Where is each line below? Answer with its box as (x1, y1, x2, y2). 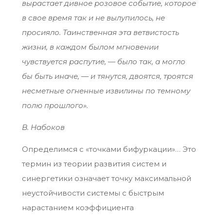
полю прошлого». (21, 101, 88, 110)
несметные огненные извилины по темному (21, 86, 190, 96)
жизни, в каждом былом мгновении (21, 42, 159, 52)
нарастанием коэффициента (21, 203, 134, 213)
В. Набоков (21, 123, 65, 132)
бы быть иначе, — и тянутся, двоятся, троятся (21, 72, 193, 81)
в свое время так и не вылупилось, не (21, 13, 165, 23)
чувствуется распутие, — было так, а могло (21, 57, 185, 67)
